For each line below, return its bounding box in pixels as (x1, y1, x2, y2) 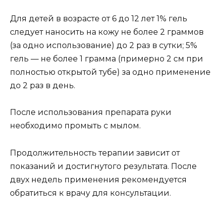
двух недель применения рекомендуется (10, 174, 187, 184)
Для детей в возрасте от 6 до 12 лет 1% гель (10, 14, 187, 24)
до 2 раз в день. (10, 81, 75, 91)
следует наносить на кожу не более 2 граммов (10, 27, 204, 37)
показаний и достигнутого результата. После (10, 161, 197, 171)
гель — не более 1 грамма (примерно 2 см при (10, 54, 203, 64)
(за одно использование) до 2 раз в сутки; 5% (10, 41, 197, 51)
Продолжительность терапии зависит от (10, 148, 180, 158)
